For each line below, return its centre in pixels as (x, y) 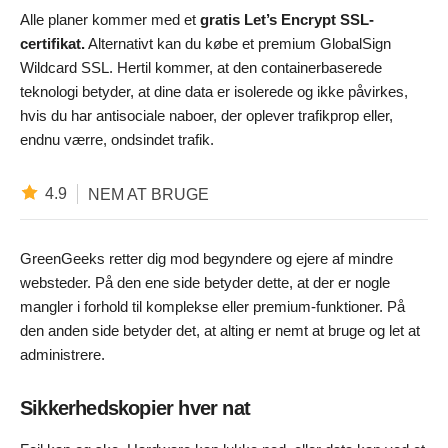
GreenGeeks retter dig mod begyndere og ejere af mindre (206, 259)
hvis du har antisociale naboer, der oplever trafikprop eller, (206, 116)
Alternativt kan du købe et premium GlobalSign (238, 44)
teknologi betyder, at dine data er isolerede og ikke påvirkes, (214, 92)
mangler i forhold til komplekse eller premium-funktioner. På (212, 307)
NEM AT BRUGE (148, 194)
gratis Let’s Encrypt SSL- (287, 20)
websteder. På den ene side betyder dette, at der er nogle (205, 283)
